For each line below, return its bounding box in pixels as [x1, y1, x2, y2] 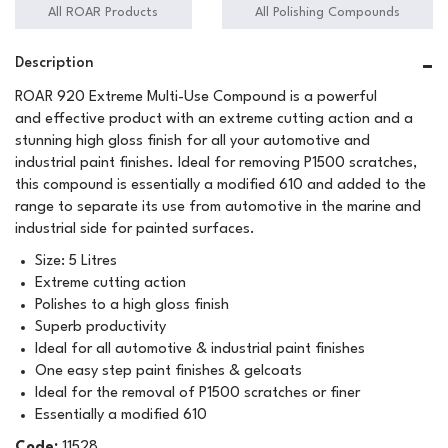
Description [15, 56, 94, 71]
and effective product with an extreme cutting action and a [15, 112, 413, 127]
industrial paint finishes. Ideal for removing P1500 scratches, [15, 156, 417, 171]
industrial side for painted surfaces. [15, 222, 255, 237]
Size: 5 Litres [35, 254, 117, 269]
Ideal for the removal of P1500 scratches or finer [35, 386, 360, 401]
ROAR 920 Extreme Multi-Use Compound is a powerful [15, 90, 377, 105]
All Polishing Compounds [254, 6, 400, 19]
